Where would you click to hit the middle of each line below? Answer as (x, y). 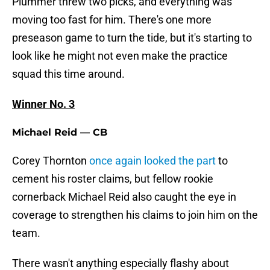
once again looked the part (152, 161)
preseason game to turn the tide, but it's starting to (132, 38)
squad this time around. (68, 74)
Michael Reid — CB (60, 133)
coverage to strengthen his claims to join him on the (135, 215)
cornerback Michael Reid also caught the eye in (124, 197)
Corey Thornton (51, 161)
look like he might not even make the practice (120, 56)
